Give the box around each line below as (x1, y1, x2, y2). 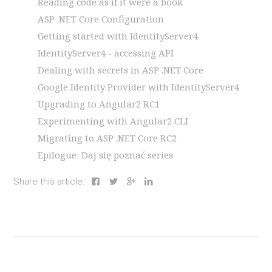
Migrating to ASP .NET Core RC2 (38, 132, 177, 144)
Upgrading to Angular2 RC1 (38, 98, 160, 110)
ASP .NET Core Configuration (38, 13, 165, 25)
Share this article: (13, 176, 85, 188)
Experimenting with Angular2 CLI (38, 115, 189, 127)
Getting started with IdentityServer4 (38, 30, 199, 42)
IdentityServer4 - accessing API (38, 47, 174, 59)
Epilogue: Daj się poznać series (38, 149, 174, 161)
